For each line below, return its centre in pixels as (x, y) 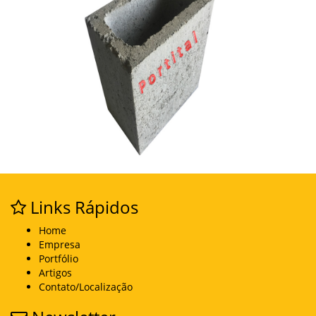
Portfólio (59, 259)
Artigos (55, 273)
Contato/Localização (86, 287)
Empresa (60, 244)
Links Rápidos (82, 207)
